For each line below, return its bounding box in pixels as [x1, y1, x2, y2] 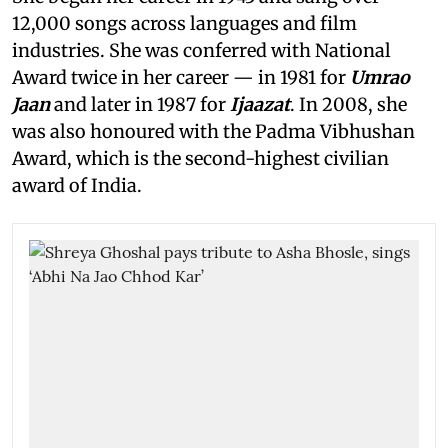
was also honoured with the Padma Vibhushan [12, 119, 415, 143]
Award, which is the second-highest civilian [12, 146, 389, 170]
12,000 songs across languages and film [12, 11, 357, 35]
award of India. [12, 173, 150, 197]
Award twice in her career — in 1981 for [12, 65, 346, 89]
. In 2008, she [290, 92, 407, 116]
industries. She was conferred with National [12, 38, 391, 62]
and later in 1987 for [50, 92, 230, 116]
